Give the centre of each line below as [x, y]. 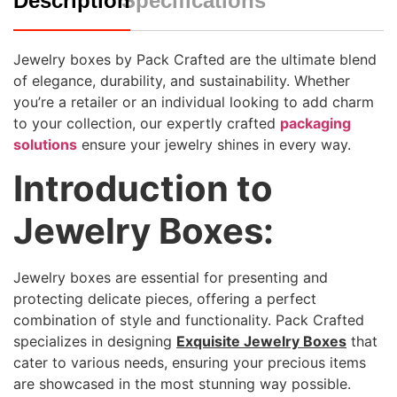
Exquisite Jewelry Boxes [261, 342]
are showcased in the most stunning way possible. [182, 384]
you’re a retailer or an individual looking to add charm [194, 102]
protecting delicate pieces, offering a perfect [165, 299]
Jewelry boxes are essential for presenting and [171, 278]
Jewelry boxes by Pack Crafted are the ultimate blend [195, 59]
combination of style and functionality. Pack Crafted [189, 320]
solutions [45, 144]
